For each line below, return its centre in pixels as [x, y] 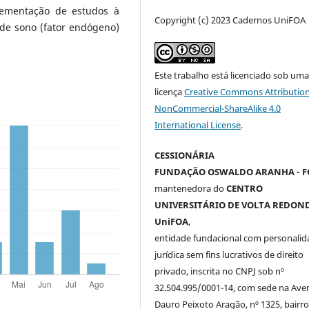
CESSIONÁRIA [185, 155]
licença [170, 91]
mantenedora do [191, 188]
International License [198, 124]
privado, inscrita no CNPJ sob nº [220, 271]
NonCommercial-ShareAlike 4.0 [218, 108]
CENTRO [245, 188]
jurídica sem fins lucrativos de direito [229, 254]
